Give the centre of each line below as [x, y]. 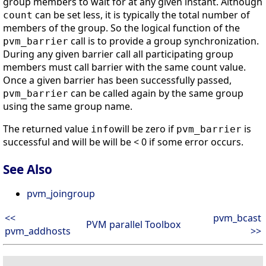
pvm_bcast [237, 218]
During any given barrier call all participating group [118, 54]
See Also [28, 170]
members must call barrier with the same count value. [124, 67]
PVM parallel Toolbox [133, 225]
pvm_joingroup [61, 194]
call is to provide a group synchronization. [164, 41]
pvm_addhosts [38, 231]
